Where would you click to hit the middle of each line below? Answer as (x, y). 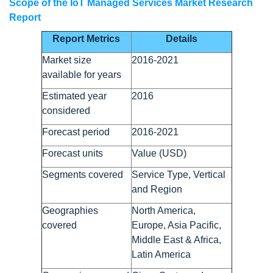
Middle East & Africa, (176, 239)
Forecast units (72, 153)
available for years (81, 74)
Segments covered (82, 174)
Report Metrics (86, 38)
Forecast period (76, 132)
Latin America (161, 254)
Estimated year (74, 96)
